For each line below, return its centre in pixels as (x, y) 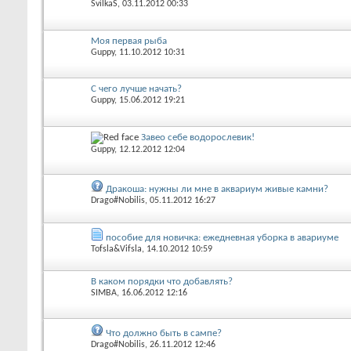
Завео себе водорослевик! (198, 137)
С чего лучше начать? (136, 89)
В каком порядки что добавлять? (162, 281)
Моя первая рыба (129, 41)
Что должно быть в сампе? (164, 334)
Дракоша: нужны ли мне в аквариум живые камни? (217, 190)
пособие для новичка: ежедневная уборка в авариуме (222, 237)
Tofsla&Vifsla (116, 249)
